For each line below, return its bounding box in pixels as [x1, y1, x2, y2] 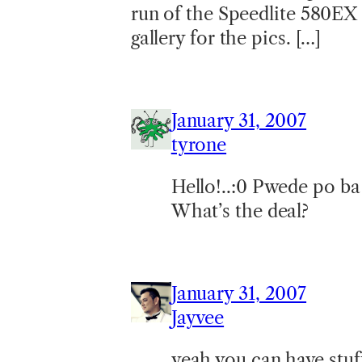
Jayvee [170, 307, 225, 330]
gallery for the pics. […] [130, 27, 322, 50]
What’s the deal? [170, 200, 309, 223]
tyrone [170, 134, 227, 157]
